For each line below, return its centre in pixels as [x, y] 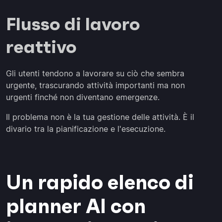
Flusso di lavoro [73, 24]
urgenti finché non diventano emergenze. [83, 97]
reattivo [41, 47]
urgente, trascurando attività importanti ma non [95, 85]
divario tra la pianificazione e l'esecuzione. [86, 129]
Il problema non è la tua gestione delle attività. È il [100, 117]
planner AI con [76, 206]
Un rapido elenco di [100, 182]
